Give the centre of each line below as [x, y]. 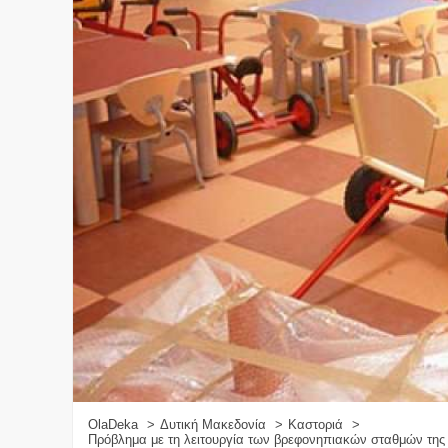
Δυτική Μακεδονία [213, 424]
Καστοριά [315, 424]
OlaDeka [113, 424]
